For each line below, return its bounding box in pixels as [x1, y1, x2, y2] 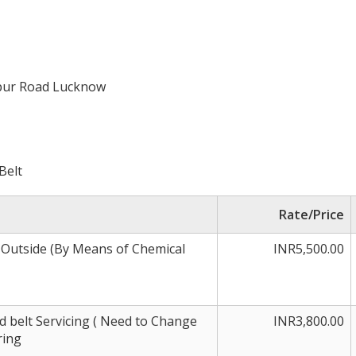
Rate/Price [279, 206, 344, 223]
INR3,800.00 [273, 312, 344, 330]
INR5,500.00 [273, 240, 344, 257]
